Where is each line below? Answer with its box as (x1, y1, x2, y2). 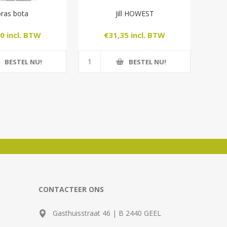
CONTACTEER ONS (39, 184, 104, 195)
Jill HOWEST (115, 9, 154, 19)
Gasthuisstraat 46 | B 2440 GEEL (53, 208, 161, 218)
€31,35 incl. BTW (104, 29, 166, 40)
